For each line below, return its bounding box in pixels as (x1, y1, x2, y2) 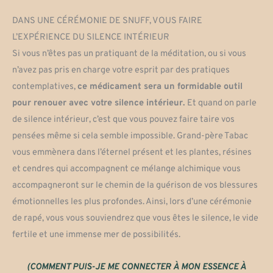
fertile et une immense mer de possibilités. (12, 229, 180, 241)
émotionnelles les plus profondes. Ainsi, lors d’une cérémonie (12, 196, 252, 208)
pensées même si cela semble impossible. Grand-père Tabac (12, 130, 248, 143)
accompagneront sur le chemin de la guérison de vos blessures (12, 180, 258, 192)
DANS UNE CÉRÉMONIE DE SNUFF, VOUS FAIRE (12, 15, 202, 27)
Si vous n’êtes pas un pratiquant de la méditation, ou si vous (12, 48, 246, 60)
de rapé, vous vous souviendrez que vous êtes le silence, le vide (12, 213, 258, 225)
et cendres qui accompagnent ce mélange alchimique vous (12, 163, 241, 175)
